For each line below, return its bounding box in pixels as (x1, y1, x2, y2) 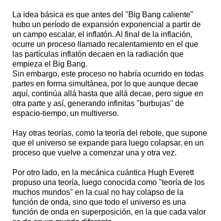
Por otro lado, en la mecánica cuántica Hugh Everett (12, 168, 194, 177)
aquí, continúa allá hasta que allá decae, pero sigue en (12, 89, 203, 98)
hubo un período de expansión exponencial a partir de (12, 20, 201, 29)
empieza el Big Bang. (12, 59, 87, 68)
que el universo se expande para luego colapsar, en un (12, 138, 204, 147)
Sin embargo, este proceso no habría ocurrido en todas (12, 69, 204, 78)
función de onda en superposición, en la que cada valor (12, 207, 206, 216)
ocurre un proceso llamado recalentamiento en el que (12, 39, 198, 48)
